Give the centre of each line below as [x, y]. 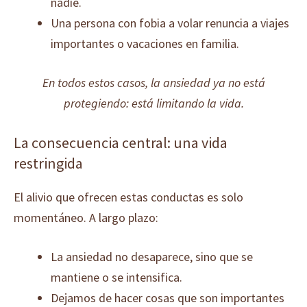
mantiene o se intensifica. [116, 277]
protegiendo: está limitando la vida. [153, 103]
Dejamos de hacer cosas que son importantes [168, 298]
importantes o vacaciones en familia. [145, 44]
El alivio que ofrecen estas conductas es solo [128, 197]
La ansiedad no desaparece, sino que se [152, 257]
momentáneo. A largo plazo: [86, 218]
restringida [48, 163]
